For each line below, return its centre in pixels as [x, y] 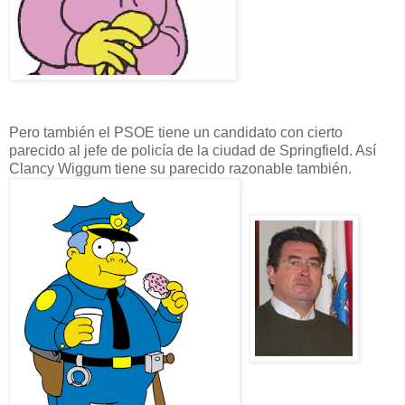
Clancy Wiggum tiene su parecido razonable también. [180, 168]
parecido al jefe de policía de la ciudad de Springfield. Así [193, 150]
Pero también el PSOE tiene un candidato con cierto [176, 132]
